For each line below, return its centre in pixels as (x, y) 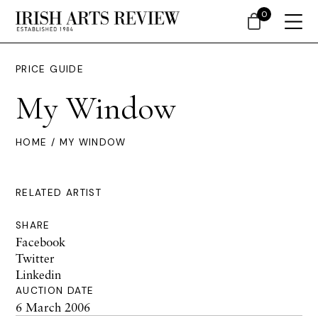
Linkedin (38, 274)
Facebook (40, 242)
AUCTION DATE (55, 291)
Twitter (35, 258)
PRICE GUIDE (50, 69)
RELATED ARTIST (59, 193)
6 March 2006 (53, 307)
